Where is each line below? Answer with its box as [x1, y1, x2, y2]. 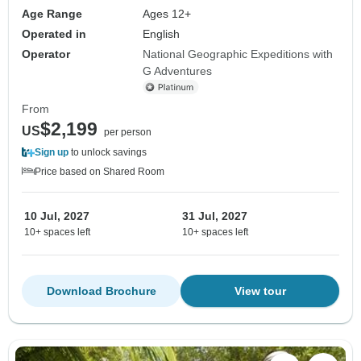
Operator [22, 48, 70, 61]
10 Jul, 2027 [24, 210, 89, 223]
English [143, 27, 180, 41]
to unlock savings [68, 147, 147, 159]
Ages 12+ [143, 7, 192, 21]
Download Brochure [46, 284, 156, 298]
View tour [234, 284, 286, 298]
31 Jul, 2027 [182, 210, 247, 223]
